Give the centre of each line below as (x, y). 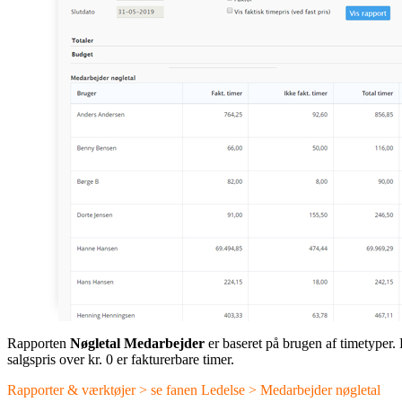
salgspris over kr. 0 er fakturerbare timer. (121, 359)
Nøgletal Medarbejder (137, 343)
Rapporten (39, 343)
